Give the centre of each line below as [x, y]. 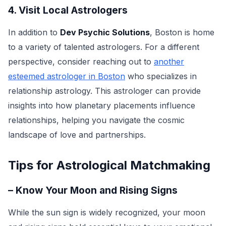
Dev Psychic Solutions [105, 32]
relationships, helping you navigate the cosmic [96, 120]
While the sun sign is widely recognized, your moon [107, 212]
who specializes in [161, 76]
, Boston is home [182, 32]
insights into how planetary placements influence [102, 105]
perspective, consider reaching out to [81, 62]
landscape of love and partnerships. [77, 135]
